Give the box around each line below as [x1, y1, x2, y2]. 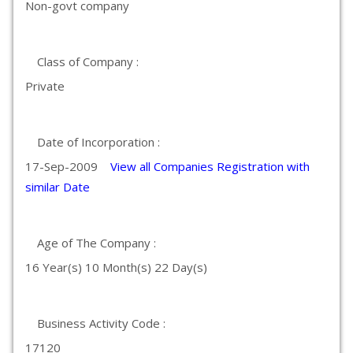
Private [25, 78, 65, 94]
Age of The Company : [37, 235, 156, 251]
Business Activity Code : [37, 315, 165, 331]
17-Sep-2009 [25, 158, 110, 174]
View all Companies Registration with [110, 158, 310, 174]
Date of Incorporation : [37, 134, 160, 150]
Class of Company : [37, 54, 139, 69]
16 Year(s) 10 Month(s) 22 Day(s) [25, 259, 207, 275]
